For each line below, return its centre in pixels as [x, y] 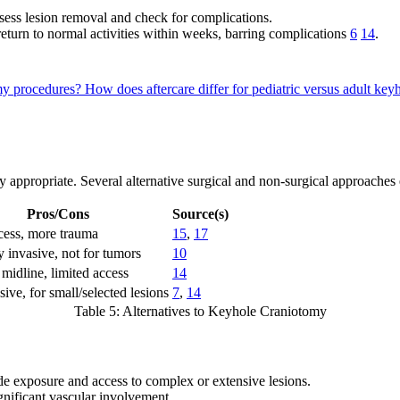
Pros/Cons [58, 214]
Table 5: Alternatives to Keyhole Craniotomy [200, 312]
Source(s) [200, 214]
